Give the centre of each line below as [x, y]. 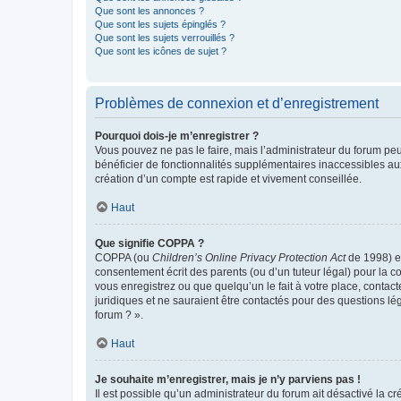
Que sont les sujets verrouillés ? [165, 37]
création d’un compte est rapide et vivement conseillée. [228, 179]
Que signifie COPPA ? [149, 243]
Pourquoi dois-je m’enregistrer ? [177, 136]
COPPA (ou [124, 257]
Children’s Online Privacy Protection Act [249, 257]
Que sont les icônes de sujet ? [161, 51]
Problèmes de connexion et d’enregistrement [237, 103]
